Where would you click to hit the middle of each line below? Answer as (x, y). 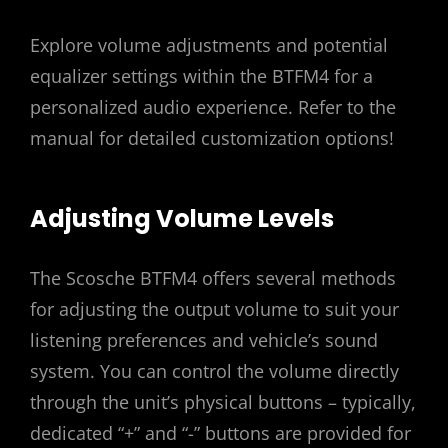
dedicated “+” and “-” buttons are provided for (220, 433)
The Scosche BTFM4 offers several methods (213, 278)
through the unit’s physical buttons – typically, (223, 402)
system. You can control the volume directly (214, 371)
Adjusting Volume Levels (182, 218)
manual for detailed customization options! (212, 137)
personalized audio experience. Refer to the (213, 106)
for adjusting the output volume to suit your (214, 309)
